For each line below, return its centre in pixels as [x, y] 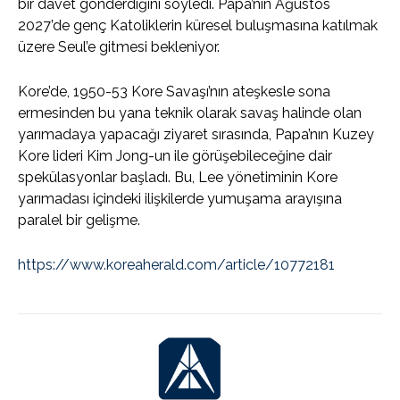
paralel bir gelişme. [79, 221]
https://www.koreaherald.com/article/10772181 [176, 265]
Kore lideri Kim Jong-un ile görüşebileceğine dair [175, 156]
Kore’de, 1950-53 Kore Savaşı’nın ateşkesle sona [174, 92]
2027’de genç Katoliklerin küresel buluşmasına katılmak [198, 26]
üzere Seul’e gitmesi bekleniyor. [119, 47]
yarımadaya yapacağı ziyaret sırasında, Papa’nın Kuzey [196, 135]
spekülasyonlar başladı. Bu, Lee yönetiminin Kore [178, 178]
